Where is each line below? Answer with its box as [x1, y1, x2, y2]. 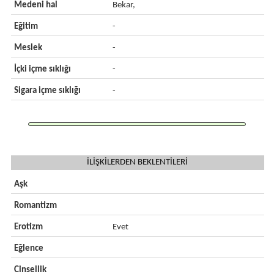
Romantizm [13, 201, 57, 210]
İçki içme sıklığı [13, 65, 71, 74]
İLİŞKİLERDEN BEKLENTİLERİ [87, 158, 188, 167]
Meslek [13, 43, 42, 53]
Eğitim [13, 22, 38, 31]
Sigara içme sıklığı [13, 86, 81, 95]
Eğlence [13, 244, 43, 253]
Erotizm [13, 223, 43, 232]
